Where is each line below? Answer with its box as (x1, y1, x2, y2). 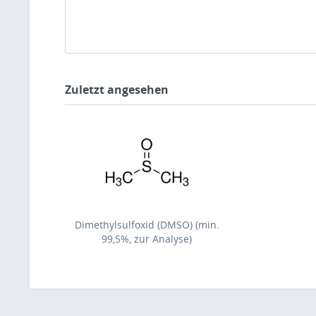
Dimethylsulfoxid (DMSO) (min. (74, 218, 219, 231)
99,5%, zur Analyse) (102, 232, 192, 245)
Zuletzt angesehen (65, 82, 169, 97)
